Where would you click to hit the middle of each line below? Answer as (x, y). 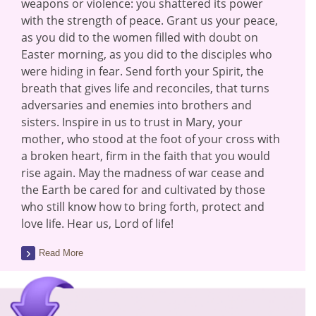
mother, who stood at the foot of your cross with (151, 139)
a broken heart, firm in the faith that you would (146, 156)
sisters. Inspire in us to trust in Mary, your (132, 122)
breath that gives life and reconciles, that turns (145, 88)
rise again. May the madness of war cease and (143, 173)
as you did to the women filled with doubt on (140, 37)
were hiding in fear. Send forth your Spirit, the (142, 71)
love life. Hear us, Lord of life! (97, 224)
